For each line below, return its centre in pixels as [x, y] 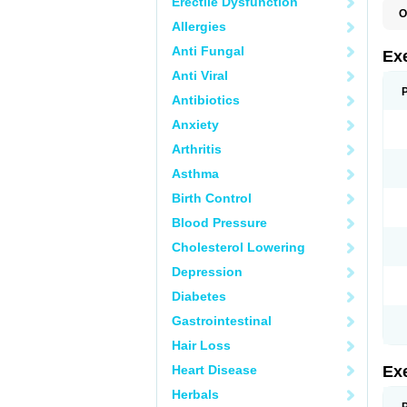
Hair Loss [201, 345]
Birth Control [212, 198]
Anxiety [195, 124]
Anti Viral [200, 75]
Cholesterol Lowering [238, 247]
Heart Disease [214, 370]
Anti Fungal [208, 51]
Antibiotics [206, 100]
